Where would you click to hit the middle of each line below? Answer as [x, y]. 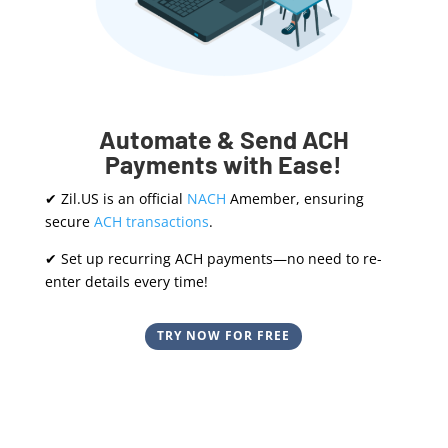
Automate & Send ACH [223, 138]
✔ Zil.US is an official [115, 198]
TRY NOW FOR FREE [224, 336]
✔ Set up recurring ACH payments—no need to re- [213, 258]
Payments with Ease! [224, 163]
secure [69, 221]
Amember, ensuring [294, 198]
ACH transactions [151, 221]
